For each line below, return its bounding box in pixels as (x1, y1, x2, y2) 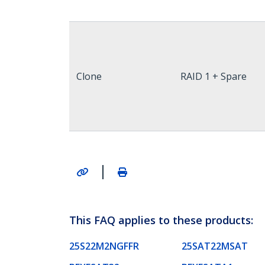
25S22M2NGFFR (69, 239, 139, 253)
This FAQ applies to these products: (69, 212, 253, 227)
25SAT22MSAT (182, 239, 248, 253)
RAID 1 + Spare (180, 70, 247, 83)
